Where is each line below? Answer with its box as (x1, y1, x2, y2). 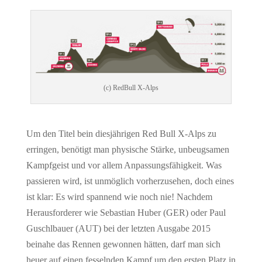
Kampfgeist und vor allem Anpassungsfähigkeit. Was (26, 160, 222, 170)
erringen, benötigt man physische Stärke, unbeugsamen (26, 144, 229, 154)
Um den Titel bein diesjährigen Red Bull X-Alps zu (26, 128, 216, 139)
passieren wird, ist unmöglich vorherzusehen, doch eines (26, 175, 234, 186)
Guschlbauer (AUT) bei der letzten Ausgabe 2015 (26, 223, 211, 233)
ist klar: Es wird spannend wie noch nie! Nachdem (26, 191, 212, 202)
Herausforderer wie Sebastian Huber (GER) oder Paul (26, 207, 226, 218)
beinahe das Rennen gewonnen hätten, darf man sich (26, 239, 220, 249)
